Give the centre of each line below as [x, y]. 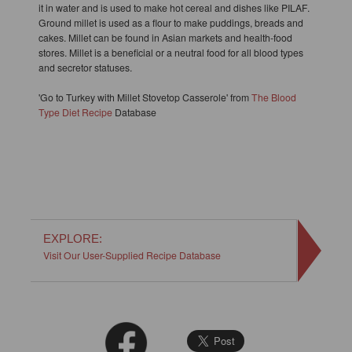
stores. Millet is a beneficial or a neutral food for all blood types [170, 52]
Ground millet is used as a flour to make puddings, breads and [170, 22]
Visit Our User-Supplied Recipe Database [132, 255]
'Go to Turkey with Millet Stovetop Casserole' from [145, 97]
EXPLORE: [72, 238]
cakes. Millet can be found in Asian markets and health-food [165, 37]
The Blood [273, 97]
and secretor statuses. [85, 67]
